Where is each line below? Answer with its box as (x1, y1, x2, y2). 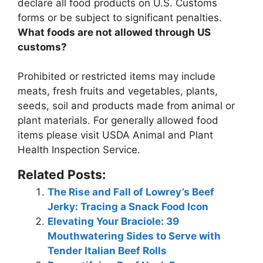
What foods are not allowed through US (18, 26, 211, 38)
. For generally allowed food (87, 114, 218, 127)
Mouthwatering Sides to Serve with (48, 230, 221, 242)
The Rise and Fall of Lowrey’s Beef (48, 186, 214, 198)
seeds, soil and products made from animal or (18, 100, 235, 112)
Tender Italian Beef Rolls (48, 245, 167, 257)
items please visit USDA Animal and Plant (18, 129, 213, 141)
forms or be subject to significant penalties (18, 11, 219, 23)
